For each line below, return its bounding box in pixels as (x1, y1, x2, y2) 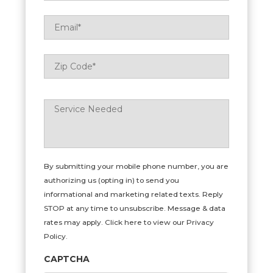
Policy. (44, 232, 68, 241)
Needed (44, 104, 82, 115)
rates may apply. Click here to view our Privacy (44, 218, 214, 227)
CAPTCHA (44, 253, 90, 264)
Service (44, 93, 79, 104)
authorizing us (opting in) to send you (44, 175, 180, 185)
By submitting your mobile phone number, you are (44, 161, 229, 171)
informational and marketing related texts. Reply (44, 190, 224, 199)
